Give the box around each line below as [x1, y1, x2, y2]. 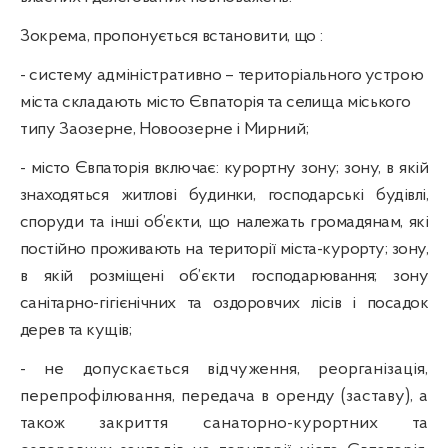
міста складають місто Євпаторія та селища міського [20, 92, 411, 112]
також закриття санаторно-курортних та [20, 413, 428, 433]
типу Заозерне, [20, 119, 139, 139]
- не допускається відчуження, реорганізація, [20, 359, 428, 379]
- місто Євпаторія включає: [20, 158, 224, 178]
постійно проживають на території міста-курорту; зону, [20, 239, 428, 259]
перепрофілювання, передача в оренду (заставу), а [20, 386, 428, 406]
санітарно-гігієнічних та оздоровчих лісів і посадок [20, 293, 428, 313]
